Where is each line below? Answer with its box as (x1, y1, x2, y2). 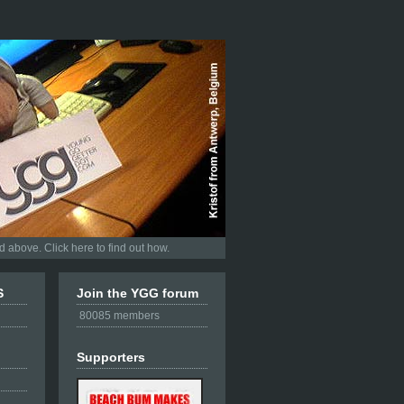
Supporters (77, 350, 145, 364)
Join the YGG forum (77, 286, 198, 300)
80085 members (79, 309, 160, 322)
